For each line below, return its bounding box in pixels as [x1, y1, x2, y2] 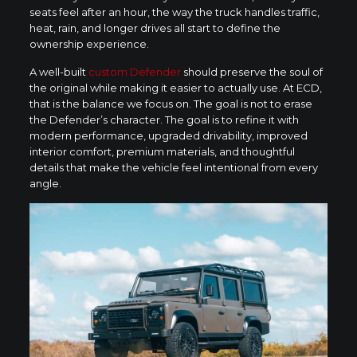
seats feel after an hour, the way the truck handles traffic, [29, 5, 320, 18]
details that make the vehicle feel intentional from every [29, 160, 318, 174]
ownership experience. [29, 37, 149, 50]
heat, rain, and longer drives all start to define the [29, 21, 280, 34]
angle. [29, 176, 61, 190]
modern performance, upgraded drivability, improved [29, 128, 308, 142]
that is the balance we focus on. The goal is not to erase [29, 96, 312, 110]
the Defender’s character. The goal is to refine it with [29, 112, 299, 126]
